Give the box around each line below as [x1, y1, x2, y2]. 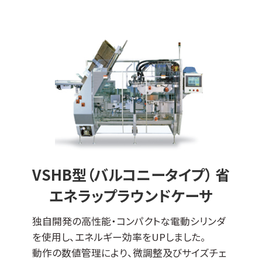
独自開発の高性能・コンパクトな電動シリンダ [32, 213, 226, 228]
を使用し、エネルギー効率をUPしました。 [32, 229, 206, 244]
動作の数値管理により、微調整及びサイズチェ [32, 245, 227, 260]
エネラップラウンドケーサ [49, 185, 213, 206]
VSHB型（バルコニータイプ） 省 [32, 164, 230, 185]
